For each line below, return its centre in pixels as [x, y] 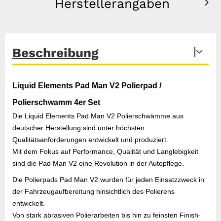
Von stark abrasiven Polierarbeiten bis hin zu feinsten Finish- [107, 215]
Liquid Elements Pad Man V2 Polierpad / [87, 86]
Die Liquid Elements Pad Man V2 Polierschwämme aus [98, 116]
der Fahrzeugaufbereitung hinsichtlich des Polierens [93, 191]
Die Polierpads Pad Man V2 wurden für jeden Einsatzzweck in [108, 180]
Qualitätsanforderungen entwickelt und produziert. [90, 140]
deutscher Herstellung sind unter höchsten [78, 128]
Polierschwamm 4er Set [56, 102]
